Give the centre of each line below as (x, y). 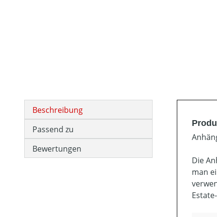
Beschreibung (58, 110)
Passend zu (53, 129)
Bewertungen (57, 149)
